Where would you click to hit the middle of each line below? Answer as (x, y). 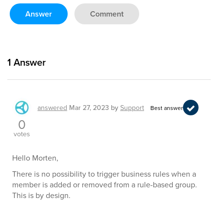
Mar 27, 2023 (89, 108)
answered (52, 108)
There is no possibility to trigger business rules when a (104, 174)
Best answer (167, 108)
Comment (107, 14)
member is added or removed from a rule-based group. (105, 184)
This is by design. (41, 195)
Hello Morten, (35, 158)
